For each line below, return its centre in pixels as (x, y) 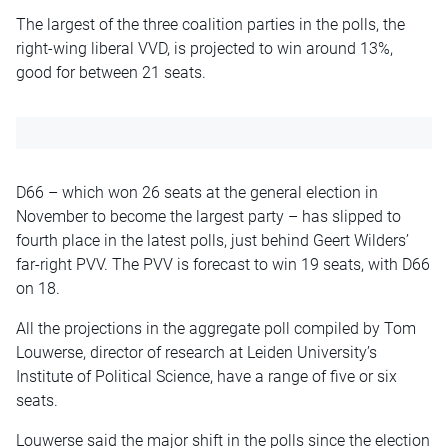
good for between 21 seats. (111, 72)
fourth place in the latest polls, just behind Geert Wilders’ (212, 240)
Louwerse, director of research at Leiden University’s (196, 352)
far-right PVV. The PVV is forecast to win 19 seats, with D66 (223, 264)
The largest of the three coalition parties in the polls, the (210, 24)
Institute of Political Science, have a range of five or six (206, 376)
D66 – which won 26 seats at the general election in (197, 192)
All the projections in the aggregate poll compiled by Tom (216, 328)
